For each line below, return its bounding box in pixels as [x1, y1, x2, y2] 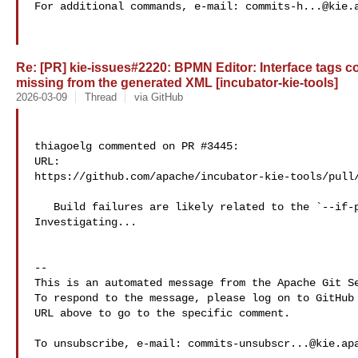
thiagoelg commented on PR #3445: [34, 140, 239, 153]
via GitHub [133, 91, 183, 103]
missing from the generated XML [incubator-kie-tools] [16, 75, 338, 89]
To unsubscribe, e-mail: [34, 337, 188, 350]
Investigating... [34, 216, 137, 229]
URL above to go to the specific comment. [34, 307, 290, 320]
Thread [84, 91, 117, 103]
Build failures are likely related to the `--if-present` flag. [34, 201, 54, 213]
